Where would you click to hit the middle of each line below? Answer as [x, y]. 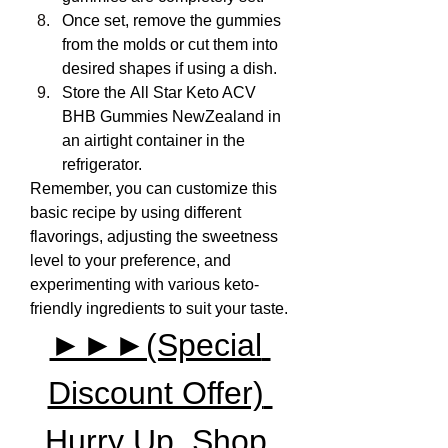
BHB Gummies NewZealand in [171, 116]
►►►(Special [155, 345]
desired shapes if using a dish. [169, 68]
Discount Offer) [155, 393]
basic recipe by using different [135, 212]
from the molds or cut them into [170, 44]
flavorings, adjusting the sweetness [154, 236]
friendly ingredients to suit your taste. [159, 308]
